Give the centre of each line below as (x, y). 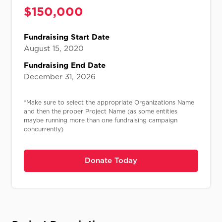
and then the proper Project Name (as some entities (101, 111)
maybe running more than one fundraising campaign (101, 120)
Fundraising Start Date (67, 37)
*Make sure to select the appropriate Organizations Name (109, 102)
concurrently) (44, 129)
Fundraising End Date (65, 65)
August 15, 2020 (54, 49)
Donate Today (111, 161)
